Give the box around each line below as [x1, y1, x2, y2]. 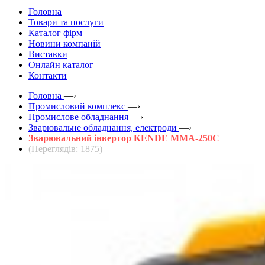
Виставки [28, 49, 67, 59]
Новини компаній [28, 38, 101, 49]
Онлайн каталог [28, 59, 93, 70]
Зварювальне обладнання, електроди [28, 122, 177, 132]
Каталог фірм [28, 27, 82, 38]
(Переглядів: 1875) [28, 143, 102, 154]
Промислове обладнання [28, 111, 128, 122]
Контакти [28, 70, 67, 80]
